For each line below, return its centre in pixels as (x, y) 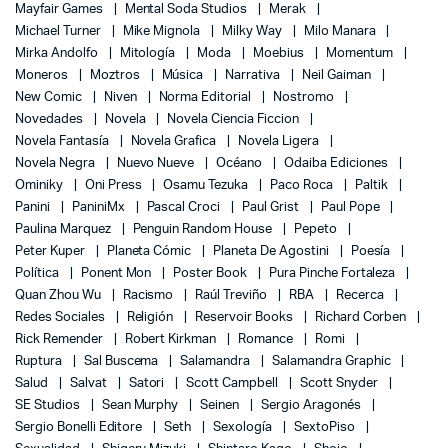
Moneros (43, 75)
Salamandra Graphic (333, 361)
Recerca (361, 295)
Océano (241, 163)
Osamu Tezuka (207, 185)
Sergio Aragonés (312, 405)
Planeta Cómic (150, 251)
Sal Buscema (122, 361)
